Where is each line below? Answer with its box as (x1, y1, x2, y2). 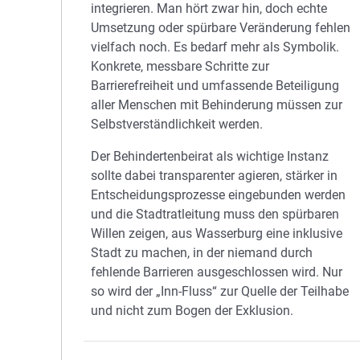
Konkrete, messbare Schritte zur (91, 59, 270, 74)
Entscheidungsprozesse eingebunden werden (91, 187, 346, 202)
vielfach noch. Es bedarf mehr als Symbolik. (91, 39, 340, 55)
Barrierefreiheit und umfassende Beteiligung (91, 78, 340, 93)
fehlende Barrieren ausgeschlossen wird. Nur (91, 264, 343, 280)
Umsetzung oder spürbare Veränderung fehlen (91, 20, 351, 35)
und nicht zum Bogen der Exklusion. (91, 303, 294, 318)
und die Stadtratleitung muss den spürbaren (91, 207, 340, 222)
